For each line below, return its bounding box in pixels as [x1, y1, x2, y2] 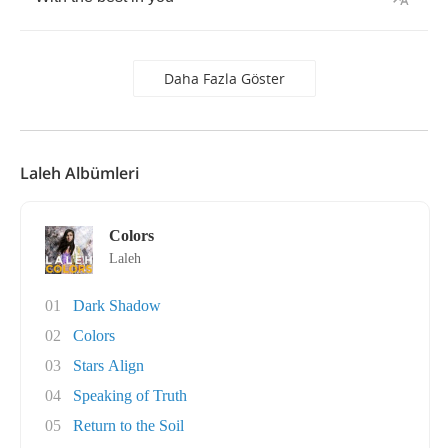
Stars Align [73, 357, 144, 374]
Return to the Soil [73, 417, 184, 434]
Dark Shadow [73, 297, 161, 314]
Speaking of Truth [73, 387, 187, 404]
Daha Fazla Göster [163, 69, 285, 88]
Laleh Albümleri [20, 162, 139, 184]
